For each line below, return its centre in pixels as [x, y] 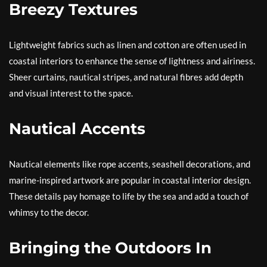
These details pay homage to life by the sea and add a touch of [129, 196]
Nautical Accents [77, 129]
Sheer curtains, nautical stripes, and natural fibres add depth [126, 77]
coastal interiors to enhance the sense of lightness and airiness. [132, 61]
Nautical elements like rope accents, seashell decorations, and [130, 164]
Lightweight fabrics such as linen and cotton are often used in [128, 45]
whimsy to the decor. [49, 212]
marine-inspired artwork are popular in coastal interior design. [130, 180]
